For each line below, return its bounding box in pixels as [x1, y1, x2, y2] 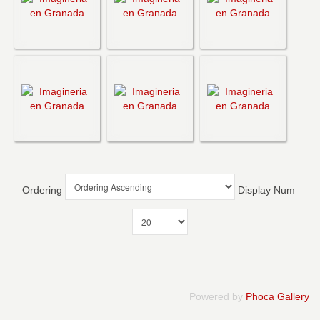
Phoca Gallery [246, 291, 309, 303]
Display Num [235, 184, 298, 196]
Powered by [189, 291, 246, 303]
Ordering [22, 184, 65, 196]
